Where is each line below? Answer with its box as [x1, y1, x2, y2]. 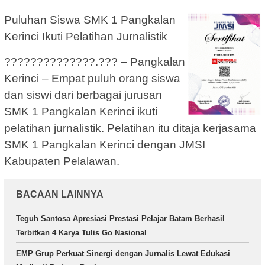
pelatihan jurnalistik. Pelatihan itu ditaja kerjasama [4, 122, 256, 135]
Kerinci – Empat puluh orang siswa [4, 72, 180, 85]
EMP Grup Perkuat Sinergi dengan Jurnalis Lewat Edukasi [16, 249, 230, 258]
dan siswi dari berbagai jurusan [4, 89, 162, 102]
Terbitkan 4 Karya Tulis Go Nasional [16, 228, 147, 238]
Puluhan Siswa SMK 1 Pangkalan [4, 14, 176, 27]
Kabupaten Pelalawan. [4, 155, 119, 168]
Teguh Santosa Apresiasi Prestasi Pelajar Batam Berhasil [16, 214, 225, 224]
